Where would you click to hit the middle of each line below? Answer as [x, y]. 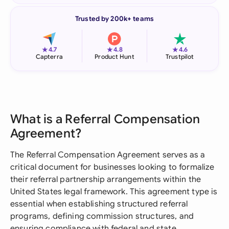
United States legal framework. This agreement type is [114, 192]
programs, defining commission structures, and [102, 216]
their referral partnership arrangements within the [106, 179]
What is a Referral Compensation [105, 119]
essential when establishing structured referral [99, 204]
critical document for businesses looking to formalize [112, 167]
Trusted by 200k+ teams [114, 19]
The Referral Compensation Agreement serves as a [108, 155]
